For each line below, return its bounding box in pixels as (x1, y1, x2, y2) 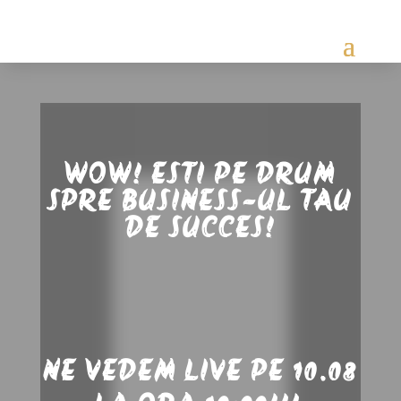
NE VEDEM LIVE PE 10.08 (43, 351, 358, 392)
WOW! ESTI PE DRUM (64, 154, 337, 195)
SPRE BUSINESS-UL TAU (47, 181, 354, 222)
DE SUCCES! (124, 208, 276, 249)
